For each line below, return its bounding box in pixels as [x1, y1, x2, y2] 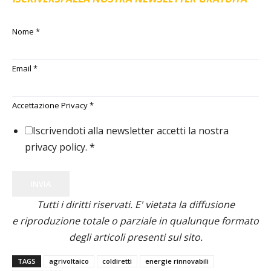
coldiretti [102, 256, 132, 266]
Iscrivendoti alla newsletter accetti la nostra [33, 124, 229, 137]
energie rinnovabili [145, 256, 209, 266]
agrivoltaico [49, 256, 89, 266]
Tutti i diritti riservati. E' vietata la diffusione [36, 198, 235, 211]
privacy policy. [25, 140, 90, 154]
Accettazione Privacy [12, 100, 90, 111]
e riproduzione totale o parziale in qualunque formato [12, 214, 259, 227]
